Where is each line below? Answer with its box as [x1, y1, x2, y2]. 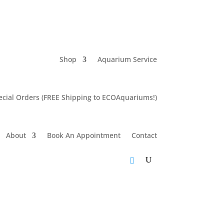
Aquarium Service [97, 54, 157, 64]
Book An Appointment [46, 130, 120, 140]
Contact [131, 130, 157, 140]
